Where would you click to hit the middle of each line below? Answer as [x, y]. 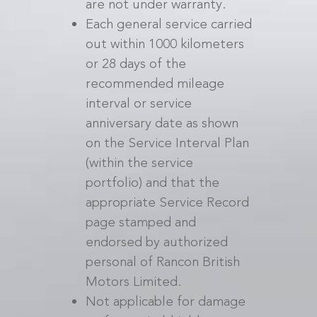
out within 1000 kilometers [165, 44]
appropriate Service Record [167, 202]
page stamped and [140, 222]
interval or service [138, 103]
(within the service [139, 162]
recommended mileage [155, 83]
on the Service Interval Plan [167, 143]
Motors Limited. [133, 281]
